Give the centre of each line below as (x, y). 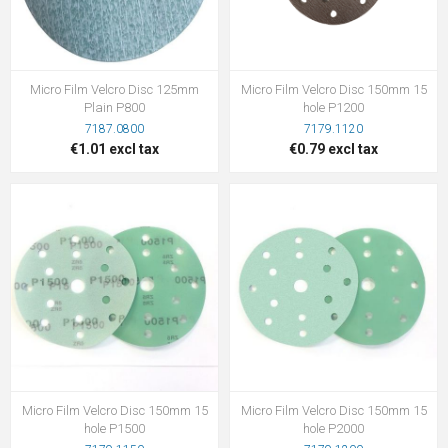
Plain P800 (114, 107)
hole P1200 (333, 107)
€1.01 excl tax (114, 148)
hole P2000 (333, 428)
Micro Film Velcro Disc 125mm (114, 89)
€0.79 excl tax (333, 148)
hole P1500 (114, 428)
